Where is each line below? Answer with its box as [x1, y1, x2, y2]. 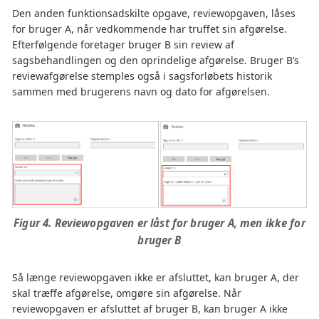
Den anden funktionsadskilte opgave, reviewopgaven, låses [12, 6, 296, 20]
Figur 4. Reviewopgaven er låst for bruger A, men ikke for [14, 215, 305, 230]
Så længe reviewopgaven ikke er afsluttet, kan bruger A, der [12, 270, 299, 284]
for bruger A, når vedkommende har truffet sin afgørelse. [12, 21, 287, 36]
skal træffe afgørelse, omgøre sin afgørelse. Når [12, 286, 241, 300]
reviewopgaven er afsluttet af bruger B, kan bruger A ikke [12, 301, 288, 315]
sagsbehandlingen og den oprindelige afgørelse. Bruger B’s [12, 53, 299, 67]
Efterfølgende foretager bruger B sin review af [12, 37, 234, 51]
